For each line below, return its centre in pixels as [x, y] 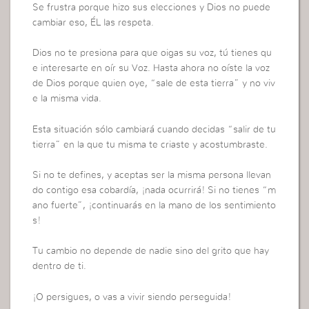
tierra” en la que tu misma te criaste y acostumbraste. [150, 144]
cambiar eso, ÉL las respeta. [93, 22]
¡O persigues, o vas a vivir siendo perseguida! [132, 297]
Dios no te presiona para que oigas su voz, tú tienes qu [152, 53]
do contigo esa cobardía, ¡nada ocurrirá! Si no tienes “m [154, 191]
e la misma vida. [67, 99]
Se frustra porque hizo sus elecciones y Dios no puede [152, 7]
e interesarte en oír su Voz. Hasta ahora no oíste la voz [151, 69]
